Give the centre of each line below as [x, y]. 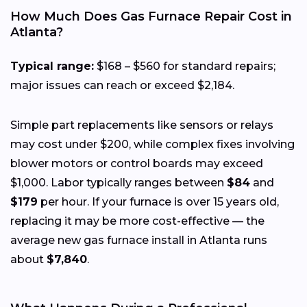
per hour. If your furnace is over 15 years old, [158, 202]
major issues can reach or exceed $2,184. [122, 86]
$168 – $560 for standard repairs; [185, 66]
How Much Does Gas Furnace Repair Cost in [151, 17]
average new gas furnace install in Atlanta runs [139, 241]
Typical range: [52, 66]
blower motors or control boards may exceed [137, 164]
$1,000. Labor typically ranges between [119, 183]
